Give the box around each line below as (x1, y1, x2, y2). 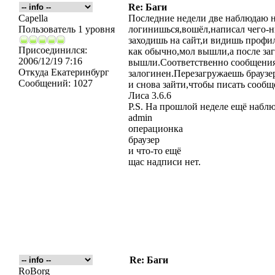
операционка (128, 123, 183, 134)
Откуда (18, 67, 48, 77)
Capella (18, 13, 48, 23)
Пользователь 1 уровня (18, 24, 115, 34)
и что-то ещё (128, 145, 181, 156)
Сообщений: (18, 78, 71, 88)
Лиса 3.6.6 (128, 90, 171, 101)
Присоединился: (18, 45, 87, 55)
